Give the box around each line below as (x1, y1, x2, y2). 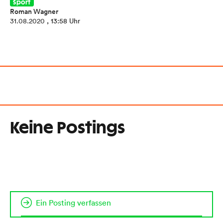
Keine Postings (10, 120, 125, 136)
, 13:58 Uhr (47, 16, 80, 25)
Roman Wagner (10, 6, 58, 16)
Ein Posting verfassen (36, 198, 111, 208)
